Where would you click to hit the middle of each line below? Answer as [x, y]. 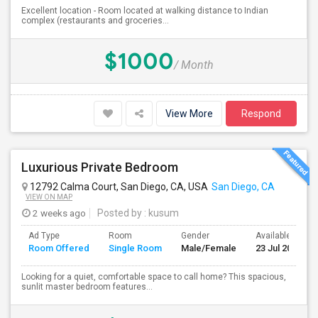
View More [189, 114]
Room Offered [59, 248]
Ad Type [44, 236]
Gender [195, 236]
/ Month [194, 65]
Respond [261, 114]
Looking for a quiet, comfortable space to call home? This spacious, [154, 277]
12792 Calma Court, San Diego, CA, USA [118, 187]
